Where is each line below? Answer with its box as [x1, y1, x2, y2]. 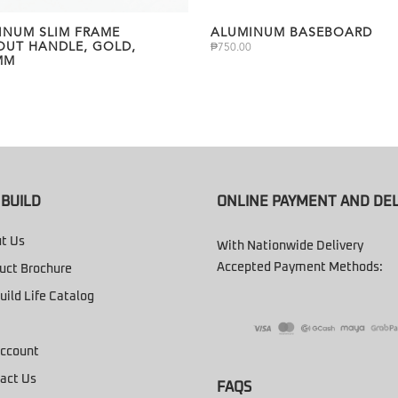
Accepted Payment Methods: [217, 261, 383, 275]
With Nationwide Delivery [217, 240, 363, 253]
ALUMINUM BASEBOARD [210, 27, 372, 40]
